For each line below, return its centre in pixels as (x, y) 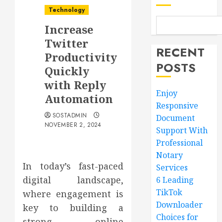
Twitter (66, 43)
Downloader (180, 205)
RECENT (181, 52)
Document (176, 118)
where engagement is (73, 194)
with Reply (75, 85)
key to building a (73, 208)
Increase (69, 29)
